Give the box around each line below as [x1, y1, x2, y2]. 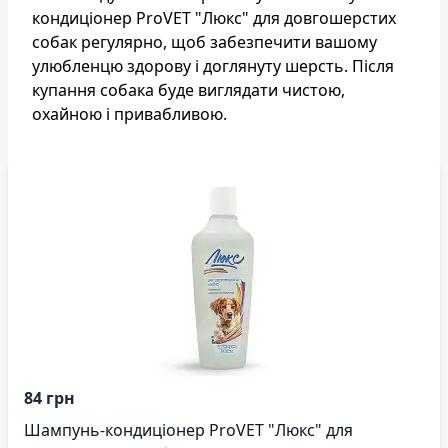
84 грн [24, 386, 75, 409]
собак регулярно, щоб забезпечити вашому [32, 30, 377, 53]
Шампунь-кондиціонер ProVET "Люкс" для [24, 418, 353, 441]
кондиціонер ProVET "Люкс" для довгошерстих [32, 6, 396, 29]
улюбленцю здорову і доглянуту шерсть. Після [32, 54, 394, 77]
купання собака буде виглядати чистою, [32, 78, 345, 101]
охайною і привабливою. [32, 102, 227, 125]
